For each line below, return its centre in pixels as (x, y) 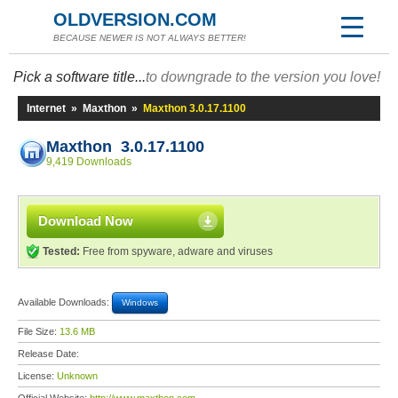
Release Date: (50, 354)
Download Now (86, 221)
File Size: (39, 331)
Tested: (61, 251)
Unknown (77, 376)
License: (37, 376)
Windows (140, 302)
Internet (46, 108)
